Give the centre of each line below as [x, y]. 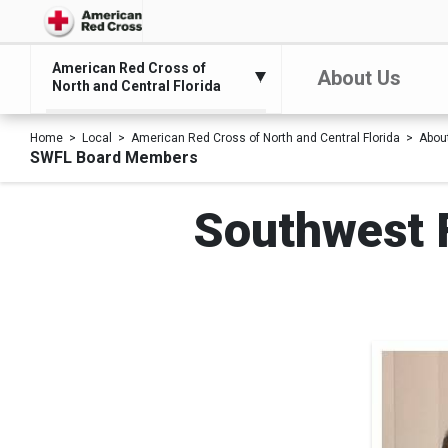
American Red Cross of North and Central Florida [265, 138]
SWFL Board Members [114, 157]
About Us [359, 78]
